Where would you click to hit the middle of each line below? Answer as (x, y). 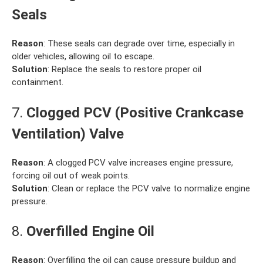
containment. (38, 82)
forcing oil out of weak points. (71, 175)
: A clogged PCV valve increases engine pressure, (138, 162)
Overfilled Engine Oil (90, 232)
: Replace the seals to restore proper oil (124, 70)
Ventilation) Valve (68, 134)
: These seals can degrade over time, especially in (139, 44)
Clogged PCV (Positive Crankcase (135, 112)
